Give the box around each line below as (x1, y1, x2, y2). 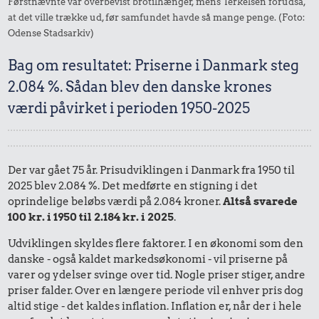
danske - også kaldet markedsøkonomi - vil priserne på (8, 252, 288, 266)
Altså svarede (223, 194, 298, 208)
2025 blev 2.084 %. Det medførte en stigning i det (8, 179, 258, 192)
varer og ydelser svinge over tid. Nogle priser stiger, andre (8, 268, 306, 281)
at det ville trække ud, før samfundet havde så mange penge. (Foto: (8, 11, 305, 23)
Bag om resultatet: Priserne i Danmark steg (8, 56, 300, 74)
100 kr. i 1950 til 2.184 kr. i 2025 (8, 210, 174, 224)
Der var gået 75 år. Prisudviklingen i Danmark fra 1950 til (8, 163, 296, 177)
